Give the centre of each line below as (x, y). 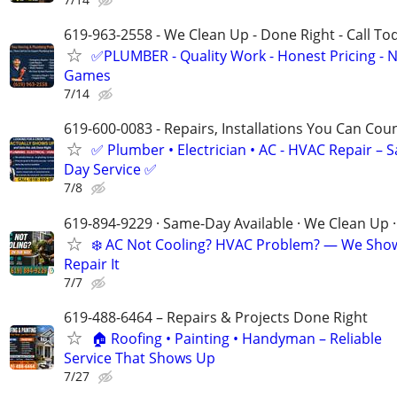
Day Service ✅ (110, 170)
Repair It (92, 264)
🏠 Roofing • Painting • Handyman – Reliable (237, 338)
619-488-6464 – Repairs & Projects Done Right (216, 317)
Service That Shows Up (140, 358)
